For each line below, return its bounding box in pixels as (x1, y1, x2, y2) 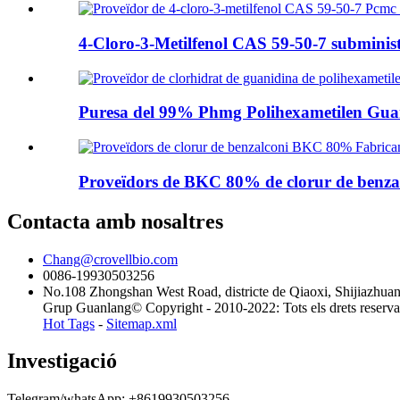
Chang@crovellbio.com (43, 251, 178, 267)
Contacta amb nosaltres (7, 209, 223, 233)
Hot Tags (43, 315, 95, 331)
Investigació (7, 349, 117, 373)
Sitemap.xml (106, 315, 177, 331)
